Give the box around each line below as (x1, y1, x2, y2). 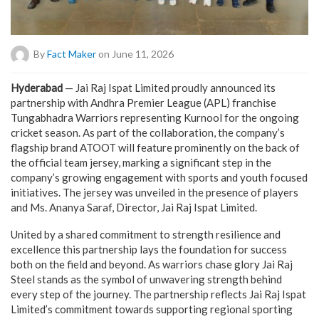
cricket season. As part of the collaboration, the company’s (11, 125, 285, 139)
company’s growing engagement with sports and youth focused (11, 170, 308, 184)
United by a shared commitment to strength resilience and (11, 227, 281, 241)
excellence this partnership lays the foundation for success (11, 242, 287, 256)
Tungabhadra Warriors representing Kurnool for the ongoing (11, 110, 299, 124)
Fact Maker (47, 47, 96, 60)
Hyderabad (11, 80, 65, 94)
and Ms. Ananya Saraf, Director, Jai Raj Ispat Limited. (11, 200, 257, 214)
